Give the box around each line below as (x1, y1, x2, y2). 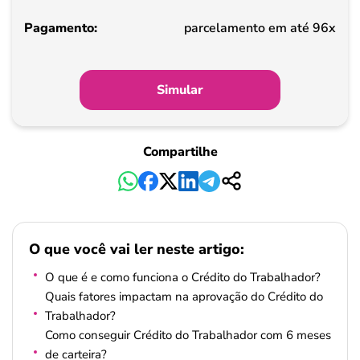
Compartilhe (142, 143, 218, 161)
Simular (156, 81, 203, 99)
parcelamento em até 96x (184, 19, 336, 37)
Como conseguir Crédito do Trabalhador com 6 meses (45, 327, 331, 343)
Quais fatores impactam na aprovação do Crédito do (45, 288, 323, 305)
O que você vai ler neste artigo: (29, 239, 244, 260)
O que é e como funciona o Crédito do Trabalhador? (45, 269, 324, 285)
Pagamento (40, 10, 110, 28)
